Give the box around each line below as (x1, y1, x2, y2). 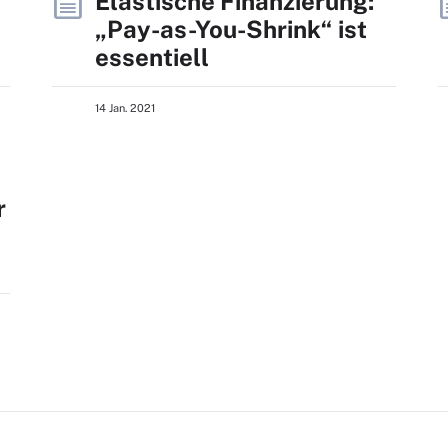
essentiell (95, 43, 209, 71)
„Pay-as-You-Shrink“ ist (95, 15, 367, 43)
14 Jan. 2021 (95, 102, 155, 114)
